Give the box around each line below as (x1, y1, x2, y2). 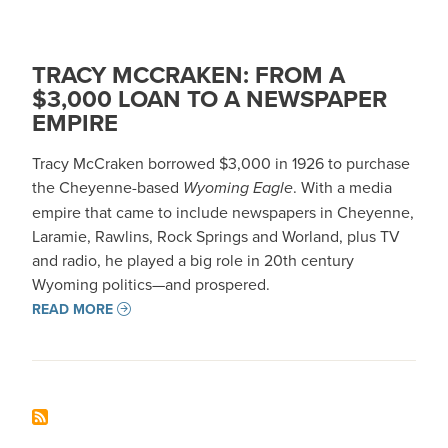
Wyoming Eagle (183, 176, 293, 199)
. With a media (293, 176, 392, 198)
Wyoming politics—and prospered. (32, 273, 270, 295)
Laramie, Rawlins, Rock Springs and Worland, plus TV (32, 225, 400, 247)
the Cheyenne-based (32, 176, 183, 198)
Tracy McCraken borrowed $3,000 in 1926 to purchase (32, 152, 410, 174)
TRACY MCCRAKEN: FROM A (32, 57, 345, 92)
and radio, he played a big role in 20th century (32, 249, 354, 271)
